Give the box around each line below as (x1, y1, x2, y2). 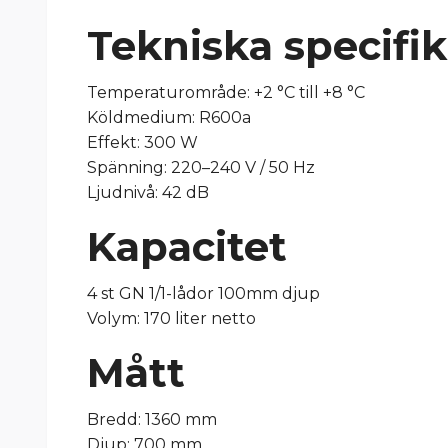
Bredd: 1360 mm (87, 410, 217, 430)
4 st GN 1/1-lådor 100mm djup (87, 284, 320, 304)
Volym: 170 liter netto (87, 309, 256, 329)
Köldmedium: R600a (87, 108, 251, 128)
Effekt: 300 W (87, 133, 198, 153)
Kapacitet (87, 222, 287, 272)
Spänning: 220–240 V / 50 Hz (87, 158, 315, 178)
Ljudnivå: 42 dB (87, 183, 209, 203)
